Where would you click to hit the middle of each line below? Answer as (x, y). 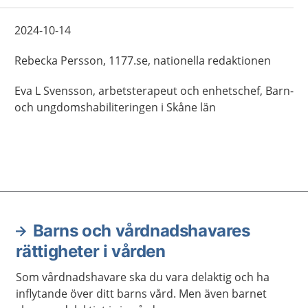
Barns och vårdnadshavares (141, 231)
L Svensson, (65, 91)
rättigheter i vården (90, 251)
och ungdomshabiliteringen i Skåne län (115, 107)
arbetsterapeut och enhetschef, (180, 91)
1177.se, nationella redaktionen (189, 60)
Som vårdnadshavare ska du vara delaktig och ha (142, 277)
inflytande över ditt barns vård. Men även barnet (141, 294)
